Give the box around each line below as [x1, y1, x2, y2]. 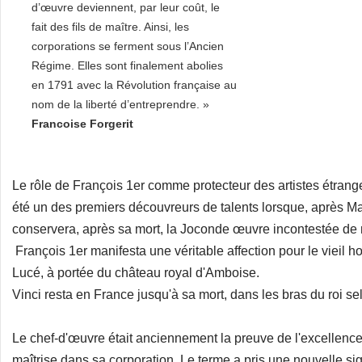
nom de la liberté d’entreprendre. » [32, 98, 209, 111]
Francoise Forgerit [32, 117, 133, 130]
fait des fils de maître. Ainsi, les [32, 20, 189, 33]
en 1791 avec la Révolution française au [32, 78, 237, 91]
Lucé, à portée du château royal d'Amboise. [12, 266, 259, 280]
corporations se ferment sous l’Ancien [32, 40, 224, 53]
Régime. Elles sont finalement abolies [32, 59, 223, 72]
